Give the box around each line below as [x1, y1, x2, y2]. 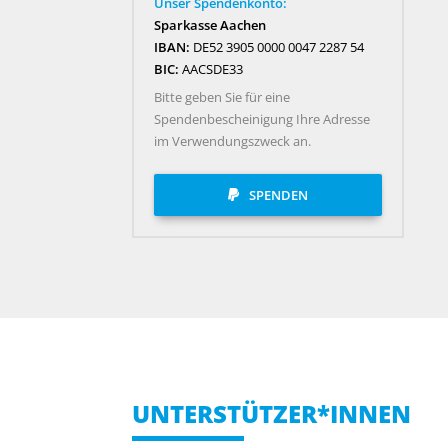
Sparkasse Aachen [154, 15, 266, 34]
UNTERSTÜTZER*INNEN [132, 396, 411, 430]
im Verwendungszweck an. [154, 132, 311, 151]
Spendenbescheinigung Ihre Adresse [154, 110, 370, 129]
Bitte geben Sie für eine [154, 88, 290, 107]
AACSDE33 [179, 59, 243, 78]
